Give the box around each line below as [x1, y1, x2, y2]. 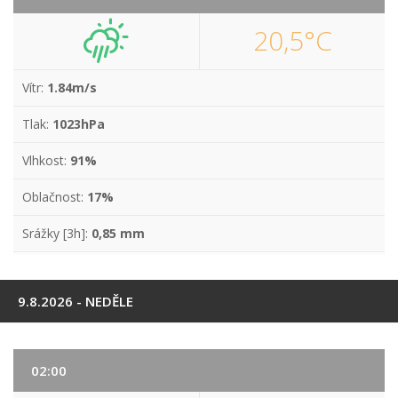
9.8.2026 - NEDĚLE [18, 292, 133, 310]
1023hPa [52, 115, 105, 132]
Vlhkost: [22, 152, 70, 169]
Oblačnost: [22, 188, 87, 205]
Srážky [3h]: [22, 225, 92, 242]
